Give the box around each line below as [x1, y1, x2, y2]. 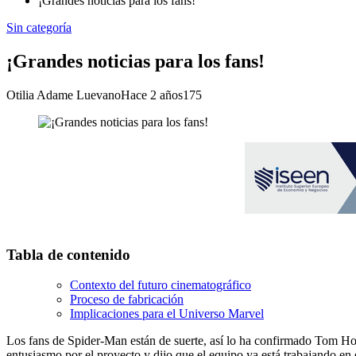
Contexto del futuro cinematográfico [70, 278, 251, 292]
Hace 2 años [121, 87, 183, 102]
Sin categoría [6, 21, 72, 34]
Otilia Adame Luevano [6, 87, 121, 102]
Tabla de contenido [6, 246, 130, 263]
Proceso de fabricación [70, 292, 184, 307]
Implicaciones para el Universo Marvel [70, 307, 264, 321]
